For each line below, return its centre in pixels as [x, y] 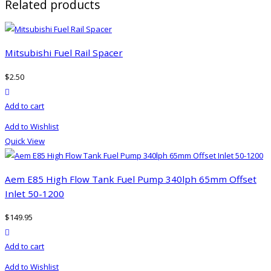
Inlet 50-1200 [34, 193]
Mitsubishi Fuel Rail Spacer [64, 53]
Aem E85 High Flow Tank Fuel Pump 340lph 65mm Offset [131, 179]
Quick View [25, 141]
